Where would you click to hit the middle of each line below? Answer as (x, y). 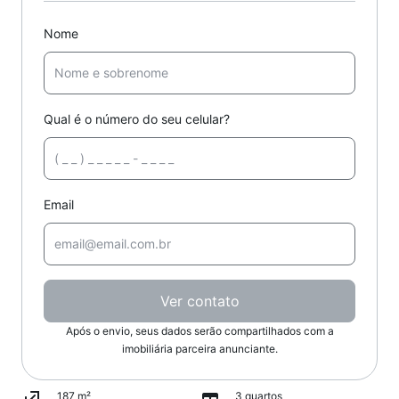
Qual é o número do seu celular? (137, 119)
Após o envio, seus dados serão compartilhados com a (199, 331)
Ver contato (199, 301)
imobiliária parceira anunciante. (199, 349)
